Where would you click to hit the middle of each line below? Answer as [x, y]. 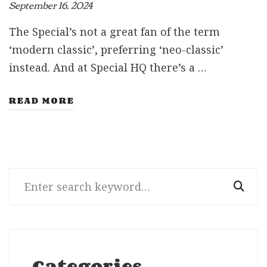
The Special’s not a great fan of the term [114, 32]
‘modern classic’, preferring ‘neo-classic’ [116, 50]
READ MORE [42, 101]
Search [26, 177]
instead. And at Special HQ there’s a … [108, 68]
